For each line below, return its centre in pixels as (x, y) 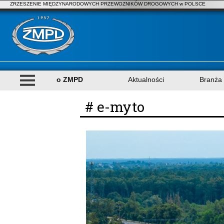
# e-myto (115, 107)
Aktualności (146, 79)
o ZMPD (70, 79)
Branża (211, 79)
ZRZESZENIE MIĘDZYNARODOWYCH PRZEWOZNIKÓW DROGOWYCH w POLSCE (108, 4)
